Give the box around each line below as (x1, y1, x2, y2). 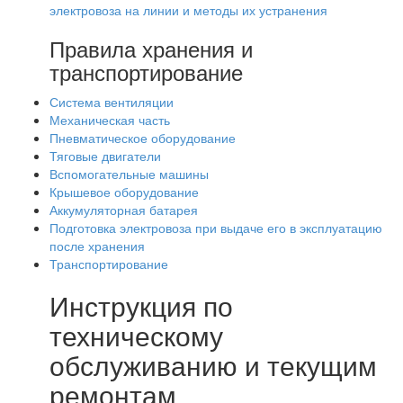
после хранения (49, 237, 145, 255)
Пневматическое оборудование (49, 129, 236, 147)
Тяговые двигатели (49, 147, 161, 165)
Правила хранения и (49, 32, 253, 64)
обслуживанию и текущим (49, 345, 377, 384)
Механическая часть (49, 111, 170, 129)
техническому (49, 316, 223, 354)
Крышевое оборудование (49, 183, 199, 201)
